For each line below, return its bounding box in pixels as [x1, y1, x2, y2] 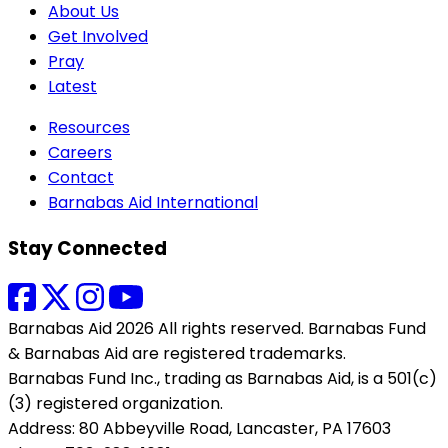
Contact [48, 166, 114, 190]
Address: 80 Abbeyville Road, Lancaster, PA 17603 [8, 417, 391, 441]
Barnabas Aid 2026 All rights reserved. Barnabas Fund [8, 317, 426, 341]
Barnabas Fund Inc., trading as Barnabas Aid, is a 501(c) [8, 367, 437, 391]
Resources [48, 116, 130, 140]
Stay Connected [8, 234, 167, 262]
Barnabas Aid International [48, 191, 258, 215]
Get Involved [48, 25, 148, 49]
